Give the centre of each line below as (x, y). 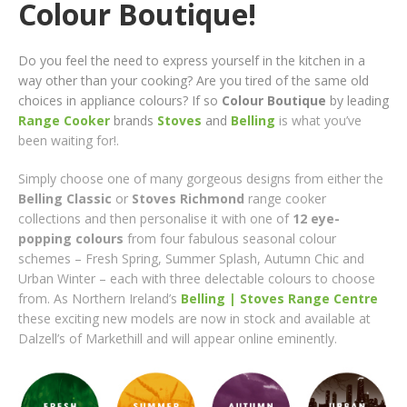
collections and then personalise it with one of (155, 218)
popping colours (71, 238)
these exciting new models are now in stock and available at (194, 318)
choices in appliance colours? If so (120, 100)
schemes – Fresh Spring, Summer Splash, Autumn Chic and (191, 258)
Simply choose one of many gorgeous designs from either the (201, 178)
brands (134, 120)
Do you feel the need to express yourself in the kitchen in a (192, 60)
